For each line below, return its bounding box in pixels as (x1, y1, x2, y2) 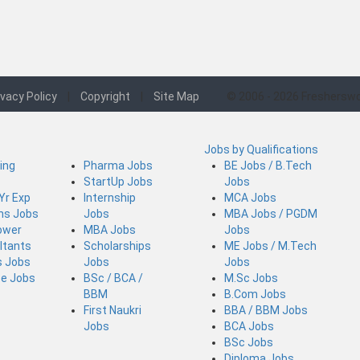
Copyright (80, 89, 130, 103)
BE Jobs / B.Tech (224, 158, 312, 172)
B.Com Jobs (224, 287, 286, 301)
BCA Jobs (224, 319, 274, 333)
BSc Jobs (224, 335, 273, 349)
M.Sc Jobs (224, 271, 278, 284)
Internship (84, 190, 136, 204)
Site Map (153, 89, 199, 103)
